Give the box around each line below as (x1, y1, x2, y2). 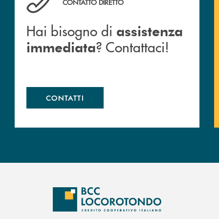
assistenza (116, 22, 183, 40)
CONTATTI (46, 93, 84, 103)
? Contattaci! (96, 37, 169, 57)
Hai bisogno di (26, 21, 116, 41)
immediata (26, 38, 96, 56)
